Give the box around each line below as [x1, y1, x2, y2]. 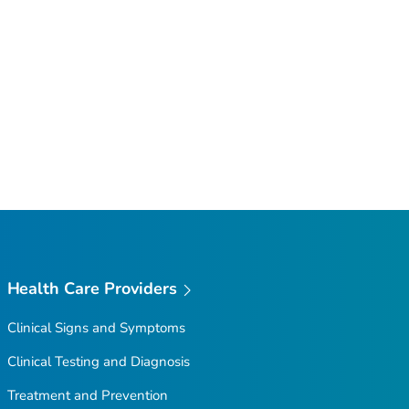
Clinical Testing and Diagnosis [6, 352, 190, 372]
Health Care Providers [6, 278, 178, 300]
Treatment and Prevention [6, 386, 168, 405]
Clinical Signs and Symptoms [6, 319, 185, 338]
